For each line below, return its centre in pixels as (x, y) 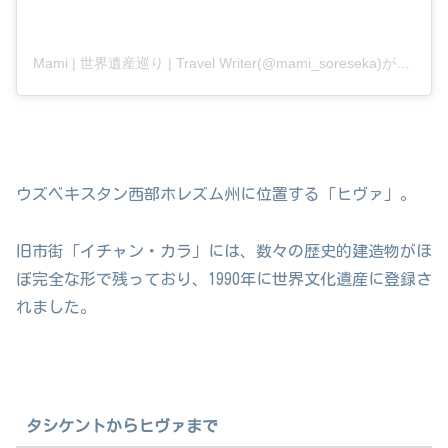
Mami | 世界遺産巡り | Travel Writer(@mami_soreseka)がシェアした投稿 (403, 62)
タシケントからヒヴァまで (121, 426)
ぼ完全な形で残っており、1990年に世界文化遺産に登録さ (224, 279)
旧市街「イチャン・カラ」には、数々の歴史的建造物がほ (224, 251)
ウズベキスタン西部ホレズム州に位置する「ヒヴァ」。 (216, 194)
